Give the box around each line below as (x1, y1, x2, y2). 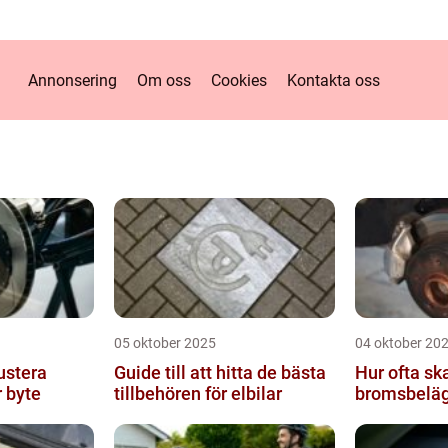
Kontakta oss (286, 70, 380, 90)
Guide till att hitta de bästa (113, 362, 326, 383)
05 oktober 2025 (113, 335, 216, 351)
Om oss (136, 70, 191, 90)
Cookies (210, 70, 267, 90)
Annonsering (27, 70, 117, 90)
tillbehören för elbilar (113, 383, 282, 404)
